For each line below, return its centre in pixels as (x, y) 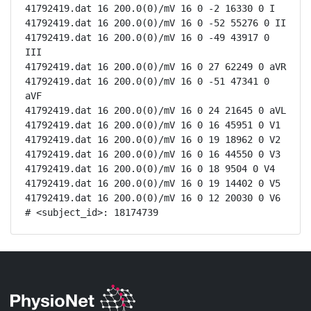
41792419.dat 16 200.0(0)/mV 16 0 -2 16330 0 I (150, 8)
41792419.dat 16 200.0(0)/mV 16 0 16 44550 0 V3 (153, 154)
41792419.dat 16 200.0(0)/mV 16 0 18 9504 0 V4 (150, 169)
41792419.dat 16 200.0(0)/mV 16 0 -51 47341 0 (147, 81)
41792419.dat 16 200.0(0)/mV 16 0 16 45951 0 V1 (153, 125)
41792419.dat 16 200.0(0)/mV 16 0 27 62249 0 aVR (155, 67)
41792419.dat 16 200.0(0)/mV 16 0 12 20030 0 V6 (153, 198)
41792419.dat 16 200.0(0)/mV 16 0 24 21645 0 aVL (155, 110)
